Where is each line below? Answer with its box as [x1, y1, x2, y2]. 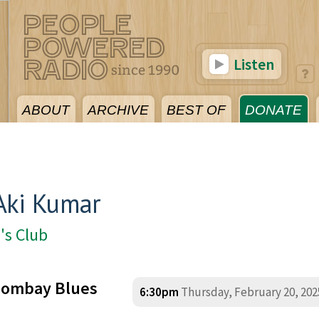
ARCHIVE [88, 103, 149, 117]
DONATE [245, 103, 302, 117]
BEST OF [167, 103, 226, 117]
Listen [231, 54, 274, 74]
